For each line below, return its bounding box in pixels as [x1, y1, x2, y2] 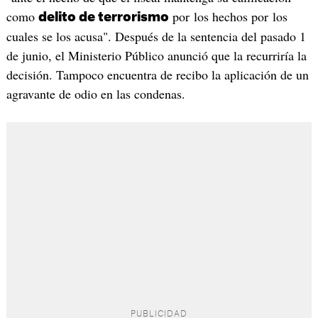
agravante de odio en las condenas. [6, 84, 185, 102]
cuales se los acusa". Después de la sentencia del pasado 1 [6, 27, 306, 45]
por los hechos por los [168, 7, 287, 25]
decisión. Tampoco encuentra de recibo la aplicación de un [6, 65, 309, 83]
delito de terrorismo [38, 10, 169, 23]
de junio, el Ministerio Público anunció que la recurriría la [6, 46, 307, 64]
